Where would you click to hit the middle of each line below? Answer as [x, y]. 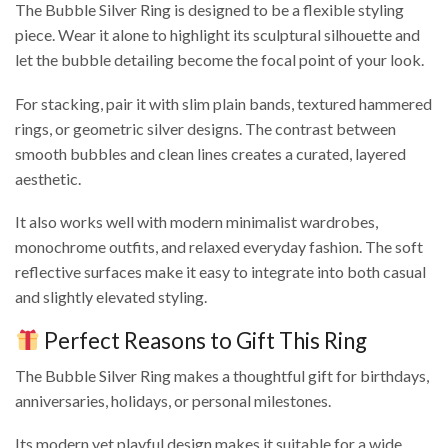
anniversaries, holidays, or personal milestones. [173, 400]
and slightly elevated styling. [111, 297]
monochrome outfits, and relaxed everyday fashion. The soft [219, 247]
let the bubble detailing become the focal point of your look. [219, 59]
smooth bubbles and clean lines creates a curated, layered [210, 153]
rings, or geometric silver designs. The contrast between [205, 128]
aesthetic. [48, 178]
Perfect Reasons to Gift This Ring [204, 340]
